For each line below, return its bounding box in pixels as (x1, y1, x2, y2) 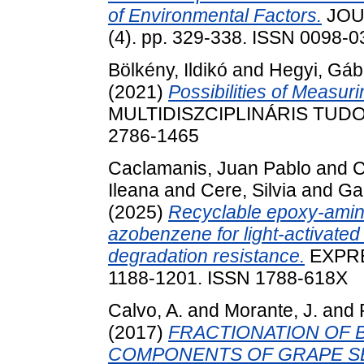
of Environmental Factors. (108, 5, 322, 27)
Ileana (108, 180, 159, 201)
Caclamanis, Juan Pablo (108, 158, 311, 180)
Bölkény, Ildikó (108, 59, 227, 81)
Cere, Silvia (201, 180, 297, 201)
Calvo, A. (108, 299, 183, 321)
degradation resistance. (108, 245, 305, 267)
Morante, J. (224, 299, 318, 321)
